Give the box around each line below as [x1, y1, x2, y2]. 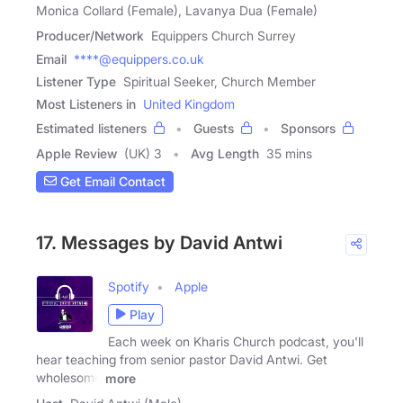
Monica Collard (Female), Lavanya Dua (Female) [36, 2, 318, 18]
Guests [193, 120, 234, 136]
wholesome [36, 369, 102, 385]
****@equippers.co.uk [74, 50, 204, 67]
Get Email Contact [57, 174, 166, 190]
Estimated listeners [36, 120, 147, 136]
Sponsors [281, 120, 336, 136]
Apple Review [36, 145, 117, 161]
